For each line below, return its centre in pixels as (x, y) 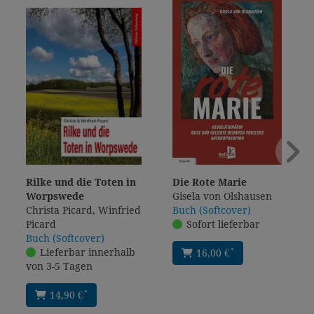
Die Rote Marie (210, 182)
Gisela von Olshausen (222, 196)
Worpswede (55, 196)
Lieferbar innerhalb (87, 252)
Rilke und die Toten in (81, 182)
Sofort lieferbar (223, 224)
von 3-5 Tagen (59, 266)
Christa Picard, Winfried (83, 210)
